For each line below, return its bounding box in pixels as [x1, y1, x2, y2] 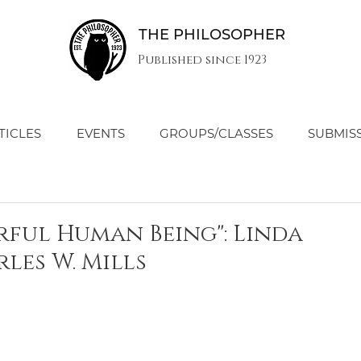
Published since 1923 [137, 52, 267, 68]
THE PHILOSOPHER [138, 26, 285, 44]
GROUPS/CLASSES [160, 126, 274, 141]
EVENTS [76, 126, 125, 141]
